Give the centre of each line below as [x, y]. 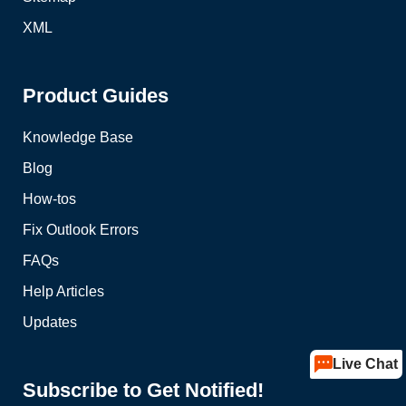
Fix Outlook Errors [81, 229]
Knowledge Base [78, 137]
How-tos [49, 198]
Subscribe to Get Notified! [143, 390]
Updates [50, 322]
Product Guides [96, 95]
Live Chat [365, 364]
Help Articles [63, 291]
